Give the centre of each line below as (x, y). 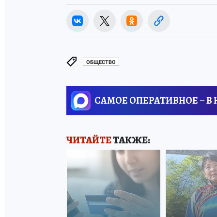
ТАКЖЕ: (131, 140)
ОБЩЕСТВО (101, 62)
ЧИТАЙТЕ (89, 140)
